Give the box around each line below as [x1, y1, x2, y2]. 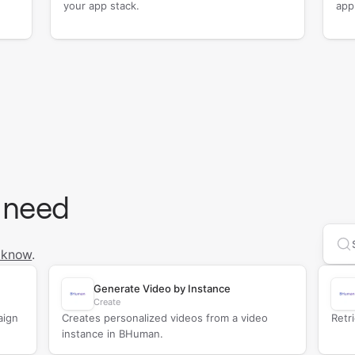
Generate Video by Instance [93, 282, 231, 295]
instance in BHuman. [61, 327, 163, 340]
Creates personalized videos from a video [61, 311, 268, 324]
